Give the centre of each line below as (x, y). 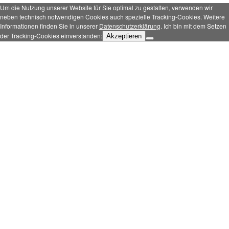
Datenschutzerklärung (130, 26)
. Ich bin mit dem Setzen (193, 26)
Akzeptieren (124, 36)
